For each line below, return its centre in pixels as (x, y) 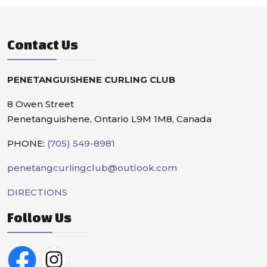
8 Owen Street (41, 104)
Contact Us (43, 44)
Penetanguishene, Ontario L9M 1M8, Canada (109, 119)
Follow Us (39, 217)
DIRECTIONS (37, 192)
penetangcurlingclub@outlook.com (92, 167)
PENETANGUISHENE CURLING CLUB (91, 79)
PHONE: (27, 143)
